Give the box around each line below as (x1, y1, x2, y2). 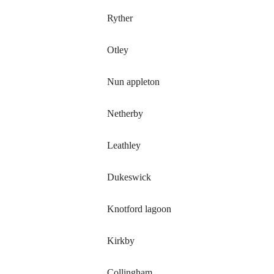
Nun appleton (107, 76, 160, 87)
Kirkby (107, 235, 135, 246)
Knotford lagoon (107, 204, 172, 214)
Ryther (107, 13, 133, 23)
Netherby (107, 108, 144, 119)
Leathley (107, 140, 141, 150)
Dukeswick (107, 172, 152, 182)
